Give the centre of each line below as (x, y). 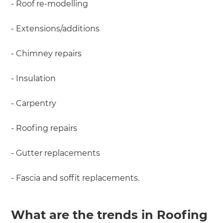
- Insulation (34, 78)
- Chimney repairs (47, 53)
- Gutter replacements (56, 153)
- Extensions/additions (56, 28)
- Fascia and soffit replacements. (75, 178)
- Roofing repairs (44, 128)
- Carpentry (34, 103)
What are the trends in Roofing (110, 215)
